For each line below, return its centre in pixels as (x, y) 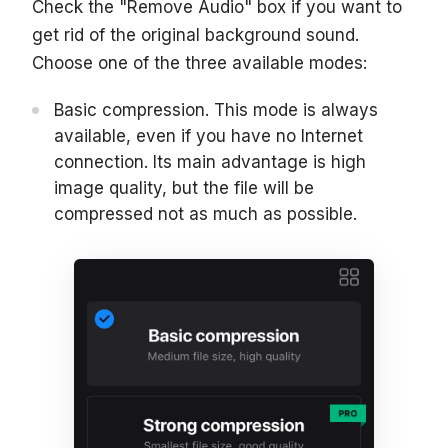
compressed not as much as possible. (205, 214)
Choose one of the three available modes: (199, 63)
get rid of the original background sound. (195, 35)
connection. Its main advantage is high (210, 162)
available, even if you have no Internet (208, 136)
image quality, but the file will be (184, 188)
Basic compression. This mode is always (216, 110)
